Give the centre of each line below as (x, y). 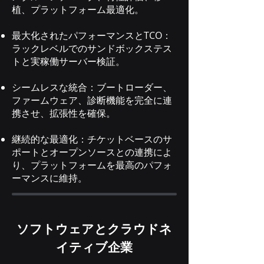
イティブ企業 (94, 247)
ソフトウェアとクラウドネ (94, 229)
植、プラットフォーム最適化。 (78, 9)
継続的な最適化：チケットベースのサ (92, 139)
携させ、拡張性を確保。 (64, 113)
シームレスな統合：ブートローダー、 (92, 87)
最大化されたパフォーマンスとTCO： (92, 35)
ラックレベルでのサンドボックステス (92, 48)
